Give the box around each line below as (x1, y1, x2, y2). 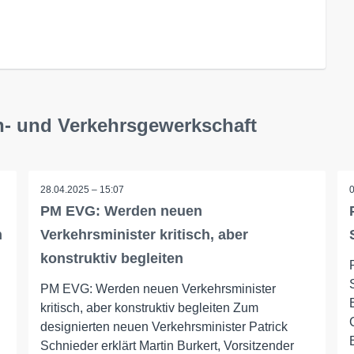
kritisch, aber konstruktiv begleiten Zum (40, 301, 258, 314)
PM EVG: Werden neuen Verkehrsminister (40, 282, 276, 296)
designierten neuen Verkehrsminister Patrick (40, 320, 288, 333)
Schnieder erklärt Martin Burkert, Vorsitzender (40, 339, 294, 352)
